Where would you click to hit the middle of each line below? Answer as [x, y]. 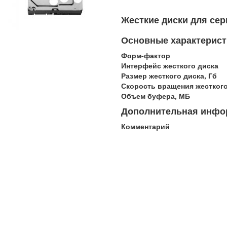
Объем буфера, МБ [156, 96]
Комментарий [145, 126]
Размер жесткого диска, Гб [169, 75]
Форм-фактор [146, 55]
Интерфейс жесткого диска [170, 65]
